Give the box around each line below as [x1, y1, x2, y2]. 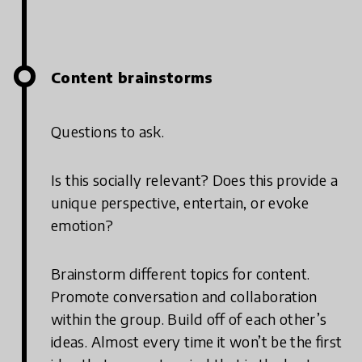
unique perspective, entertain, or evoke [51, 192, 309, 212]
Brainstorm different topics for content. [51, 263, 310, 283]
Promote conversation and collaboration [51, 286, 318, 305]
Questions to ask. [51, 121, 165, 141]
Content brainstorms [51, 67, 213, 86]
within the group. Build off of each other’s [51, 309, 327, 328]
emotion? [51, 215, 113, 234]
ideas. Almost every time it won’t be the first [51, 331, 343, 351]
